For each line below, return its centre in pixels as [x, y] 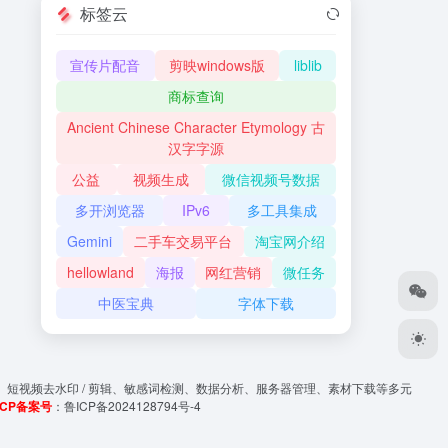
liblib [307, 64]
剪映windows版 [217, 64]
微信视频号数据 [270, 178]
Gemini [90, 240]
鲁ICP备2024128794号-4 [132, 405]
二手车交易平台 [183, 240]
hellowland [100, 271]
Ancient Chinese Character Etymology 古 [196, 126]
